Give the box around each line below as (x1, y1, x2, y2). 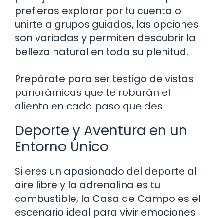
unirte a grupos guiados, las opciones (15, 17, 199, 31)
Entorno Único (15, 137, 109, 156)
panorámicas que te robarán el (15, 85, 170, 99)
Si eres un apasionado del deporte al (15, 164, 197, 178)
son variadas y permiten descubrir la (15, 31, 196, 45)
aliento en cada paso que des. (15, 99, 164, 113)
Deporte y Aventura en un (15, 121, 187, 140)
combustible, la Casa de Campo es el (15, 191, 200, 205)
